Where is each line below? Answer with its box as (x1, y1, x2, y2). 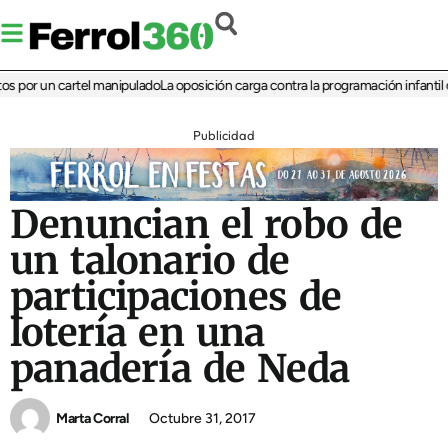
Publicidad (193, 127, 255, 144)
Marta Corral (56, 409, 128, 427)
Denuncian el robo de (10, 201, 403, 249)
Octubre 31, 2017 (149, 409, 256, 427)
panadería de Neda (10, 345, 350, 393)
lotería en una (10, 309, 265, 357)
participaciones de (10, 273, 342, 321)
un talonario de (10, 237, 290, 285)
